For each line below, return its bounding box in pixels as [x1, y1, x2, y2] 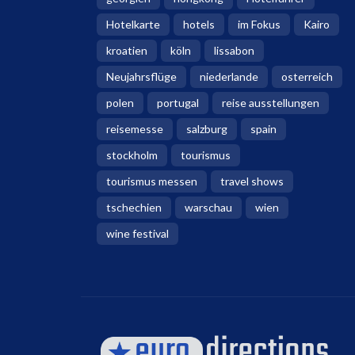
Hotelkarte [106, 17, 160, 31]
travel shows [220, 174, 284, 188]
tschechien [106, 200, 162, 214]
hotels [183, 17, 215, 31]
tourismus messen [106, 174, 197, 188]
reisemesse [106, 121, 163, 136]
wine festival [106, 226, 169, 240]
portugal [157, 95, 199, 109]
